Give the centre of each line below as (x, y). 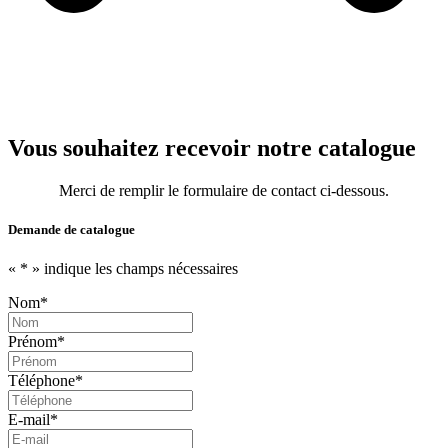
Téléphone (41, 381)
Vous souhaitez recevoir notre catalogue (212, 147)
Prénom (32, 342)
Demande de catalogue (71, 229)
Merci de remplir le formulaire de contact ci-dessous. (224, 190)
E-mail (29, 420)
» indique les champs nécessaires (133, 269)
